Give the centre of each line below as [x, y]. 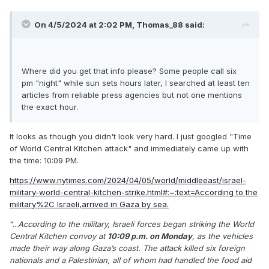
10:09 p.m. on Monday [150, 236]
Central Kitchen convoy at [59, 236]
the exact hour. [50, 107]
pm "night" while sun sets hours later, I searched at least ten [136, 83]
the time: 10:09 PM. [44, 160]
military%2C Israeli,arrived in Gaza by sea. [89, 204]
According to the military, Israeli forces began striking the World [136, 224]
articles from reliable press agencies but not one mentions [132, 95]
